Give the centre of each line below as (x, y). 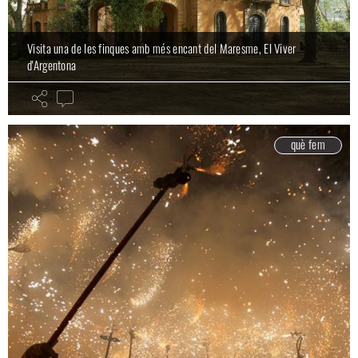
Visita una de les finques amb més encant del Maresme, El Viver (162, 48)
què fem (308, 144)
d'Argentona (52, 65)
